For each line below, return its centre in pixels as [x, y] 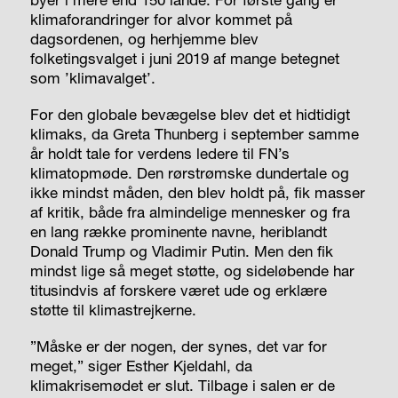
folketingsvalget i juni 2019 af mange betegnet [184, 58]
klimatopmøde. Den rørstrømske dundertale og [189, 172]
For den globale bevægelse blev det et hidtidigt [190, 114]
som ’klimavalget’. [92, 77]
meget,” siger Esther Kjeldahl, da [141, 365]
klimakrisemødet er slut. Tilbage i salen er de [182, 385]
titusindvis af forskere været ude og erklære [178, 290]
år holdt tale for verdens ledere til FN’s [159, 153]
